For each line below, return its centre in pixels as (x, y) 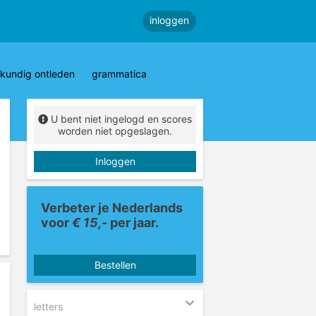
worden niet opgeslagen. (115, 131)
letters (48, 306)
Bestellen (115, 265)
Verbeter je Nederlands (112, 208)
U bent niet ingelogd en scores (121, 119)
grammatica (119, 74)
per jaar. (134, 223)
